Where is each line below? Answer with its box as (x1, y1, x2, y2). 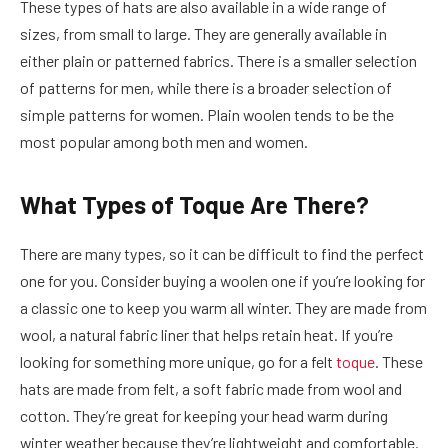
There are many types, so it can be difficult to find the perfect (20, 243, 424, 263)
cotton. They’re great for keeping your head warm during (20, 405, 388, 425)
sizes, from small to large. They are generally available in (20, 23, 387, 43)
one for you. (20, 270, 98, 290)
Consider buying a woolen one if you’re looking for (101, 270, 425, 290)
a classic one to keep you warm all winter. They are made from (20, 297, 427, 317)
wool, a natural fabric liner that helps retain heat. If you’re (20, 324, 393, 344)
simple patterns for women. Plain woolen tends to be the (20, 104, 394, 124)
